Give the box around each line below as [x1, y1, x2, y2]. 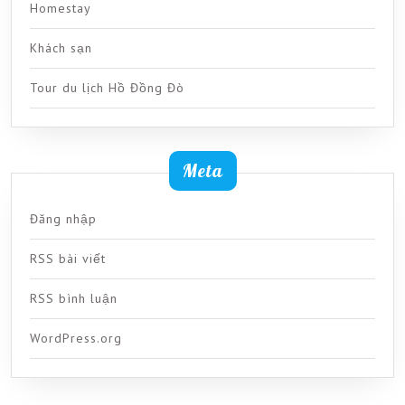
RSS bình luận [30, 289, 118, 306]
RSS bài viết [30, 250, 106, 267]
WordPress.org [30, 329, 122, 346]
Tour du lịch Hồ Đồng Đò [30, 79, 184, 96]
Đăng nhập [30, 210, 97, 227]
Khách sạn [30, 39, 92, 56]
